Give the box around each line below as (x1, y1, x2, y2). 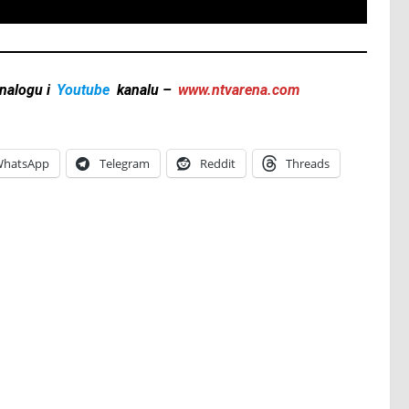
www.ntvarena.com (177, 81, 299, 100)
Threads (286, 155, 330, 173)
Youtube (57, 81, 110, 100)
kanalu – (112, 81, 175, 100)
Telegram (100, 155, 150, 173)
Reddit (200, 155, 236, 173)
